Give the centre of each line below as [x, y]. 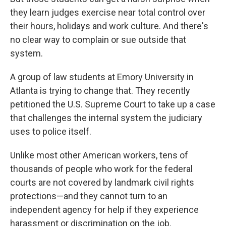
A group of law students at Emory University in [102, 77]
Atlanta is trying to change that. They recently [100, 91]
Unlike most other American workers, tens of [99, 155]
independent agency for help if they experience [104, 210]
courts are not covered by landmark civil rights [102, 182]
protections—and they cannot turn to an [89, 196]
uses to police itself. [51, 131]
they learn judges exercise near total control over [108, 12]
